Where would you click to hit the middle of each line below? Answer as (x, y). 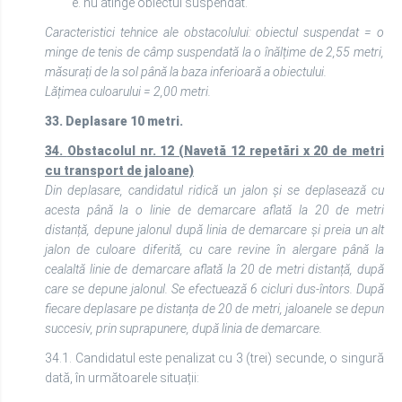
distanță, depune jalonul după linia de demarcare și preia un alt (214, 230)
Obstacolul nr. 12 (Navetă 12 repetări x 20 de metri (226, 151)
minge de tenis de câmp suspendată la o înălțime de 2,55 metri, (214, 52)
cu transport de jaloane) (119, 170)
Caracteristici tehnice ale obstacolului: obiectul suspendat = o (214, 32)
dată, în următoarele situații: (122, 378)
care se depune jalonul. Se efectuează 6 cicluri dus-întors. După (214, 289)
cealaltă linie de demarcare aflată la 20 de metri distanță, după (214, 269)
